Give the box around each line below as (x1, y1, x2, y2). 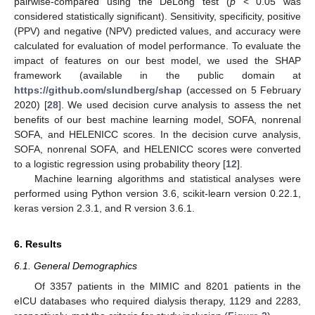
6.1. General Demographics (14, 260, 137, 272)
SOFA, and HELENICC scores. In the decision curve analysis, (14, 129, 301, 141)
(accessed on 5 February (182, 84, 301, 96)
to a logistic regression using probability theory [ (14, 158, 226, 170)
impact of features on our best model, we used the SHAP (14, 55, 301, 67)
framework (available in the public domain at (14, 70, 301, 82)
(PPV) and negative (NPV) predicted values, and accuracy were (14, 25, 301, 37)
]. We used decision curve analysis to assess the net (58, 99, 302, 111)
